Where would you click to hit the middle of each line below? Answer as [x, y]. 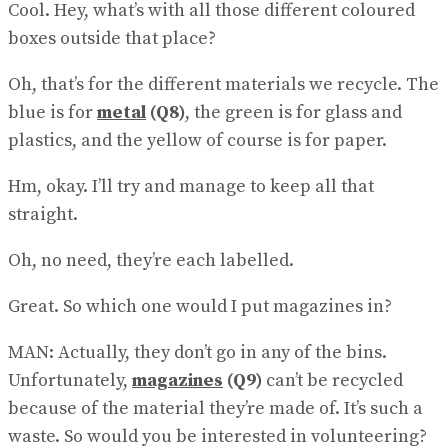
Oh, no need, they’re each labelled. [151, 260]
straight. [43, 214]
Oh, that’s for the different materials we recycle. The [223, 84]
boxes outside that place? [112, 38]
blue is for [52, 112]
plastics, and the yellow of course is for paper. [197, 140]
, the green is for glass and [293, 112]
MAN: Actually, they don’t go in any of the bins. [197, 352]
